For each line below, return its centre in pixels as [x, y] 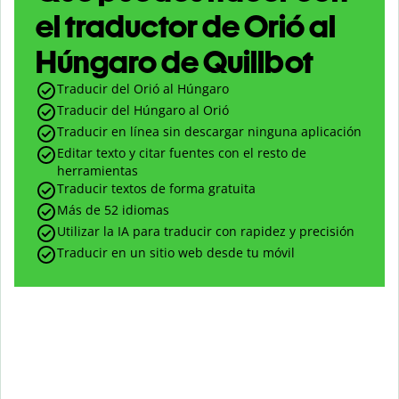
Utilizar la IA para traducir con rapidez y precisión [206, 232]
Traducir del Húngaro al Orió [143, 110]
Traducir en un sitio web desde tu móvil [176, 253]
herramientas [98, 171]
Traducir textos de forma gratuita [156, 189]
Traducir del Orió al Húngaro [143, 89]
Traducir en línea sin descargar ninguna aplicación [209, 132]
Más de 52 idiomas [113, 210]
